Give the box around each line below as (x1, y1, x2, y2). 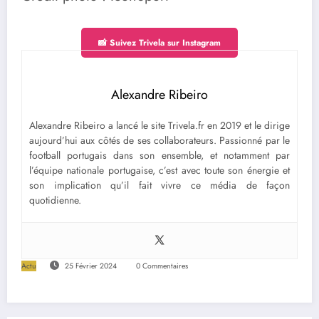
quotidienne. (29, 192, 81, 207)
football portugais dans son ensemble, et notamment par (29, 147, 290, 162)
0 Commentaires (135, 260, 188, 271)
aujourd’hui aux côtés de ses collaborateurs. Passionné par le (29, 132, 290, 147)
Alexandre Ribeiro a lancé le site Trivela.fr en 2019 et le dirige (29, 117, 290, 132)
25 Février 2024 (64, 260, 117, 271)
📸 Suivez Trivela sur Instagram (98, 36, 221, 49)
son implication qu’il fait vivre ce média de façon (29, 177, 290, 192)
